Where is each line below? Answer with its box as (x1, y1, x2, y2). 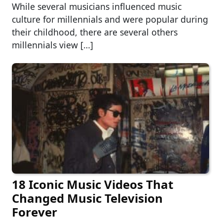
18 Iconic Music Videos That (12, 176, 173, 192)
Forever (12, 203, 57, 220)
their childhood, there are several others (12, 26, 178, 38)
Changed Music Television (12, 189, 163, 206)
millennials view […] (12, 38, 93, 51)
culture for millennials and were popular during (12, 13, 208, 25)
